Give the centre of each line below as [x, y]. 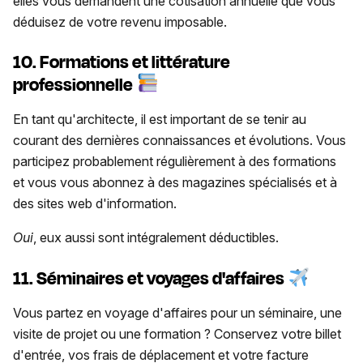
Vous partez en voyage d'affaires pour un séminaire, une [177, 313]
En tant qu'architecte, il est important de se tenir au [160, 119]
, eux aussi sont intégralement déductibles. [156, 237]
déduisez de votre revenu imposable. [120, 22]
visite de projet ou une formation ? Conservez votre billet [177, 334]
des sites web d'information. [95, 203]
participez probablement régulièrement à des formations [175, 161]
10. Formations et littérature [122, 63]
